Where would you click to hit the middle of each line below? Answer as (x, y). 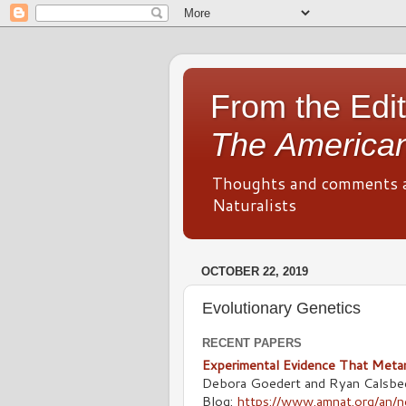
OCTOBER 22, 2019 (255, 272)
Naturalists (254, 205)
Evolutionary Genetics (281, 308)
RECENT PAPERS (254, 343)
